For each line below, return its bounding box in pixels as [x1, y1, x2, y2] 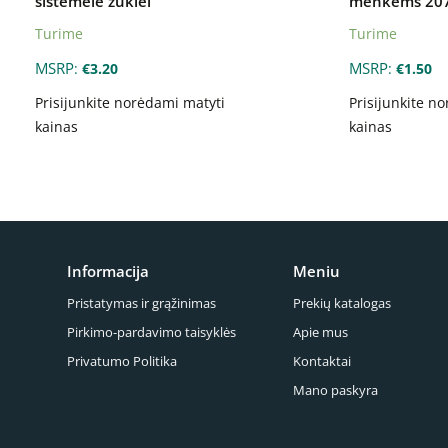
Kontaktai [293, 352, 352, 371]
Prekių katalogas [293, 294, 392, 313]
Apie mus [293, 323, 349, 342]
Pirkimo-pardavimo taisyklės [67, 323, 237, 342]
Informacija [67, 261, 150, 282]
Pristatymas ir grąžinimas [67, 294, 217, 313]
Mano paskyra [293, 381, 379, 400]
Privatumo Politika [67, 352, 178, 371]
